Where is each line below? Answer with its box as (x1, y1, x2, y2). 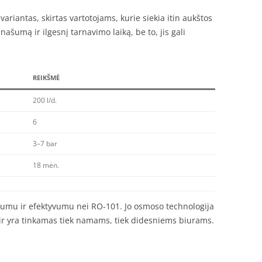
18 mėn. (33, 160, 59, 170)
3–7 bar (33, 139, 57, 149)
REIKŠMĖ (33, 73, 60, 82)
